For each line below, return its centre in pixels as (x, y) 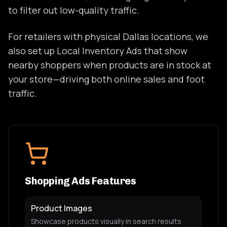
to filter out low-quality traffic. (74, 10)
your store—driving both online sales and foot (106, 79)
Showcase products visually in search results (106, 221)
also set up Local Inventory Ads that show (98, 51)
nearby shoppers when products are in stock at (110, 65)
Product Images (62, 208)
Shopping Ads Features (81, 181)
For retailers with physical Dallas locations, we (108, 36)
